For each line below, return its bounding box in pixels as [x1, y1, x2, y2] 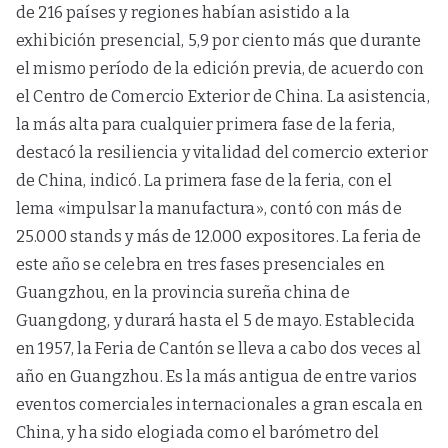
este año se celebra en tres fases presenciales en [16, 255, 385, 274]
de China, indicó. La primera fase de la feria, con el [16, 171, 393, 190]
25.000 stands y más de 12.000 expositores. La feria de [16, 227, 422, 246]
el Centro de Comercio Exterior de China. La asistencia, [16, 87, 430, 106]
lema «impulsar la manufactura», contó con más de [16, 199, 402, 218]
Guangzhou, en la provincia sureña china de [16, 283, 350, 302]
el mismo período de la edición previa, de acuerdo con [16, 59, 425, 78]
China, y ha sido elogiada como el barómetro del [16, 423, 380, 442]
